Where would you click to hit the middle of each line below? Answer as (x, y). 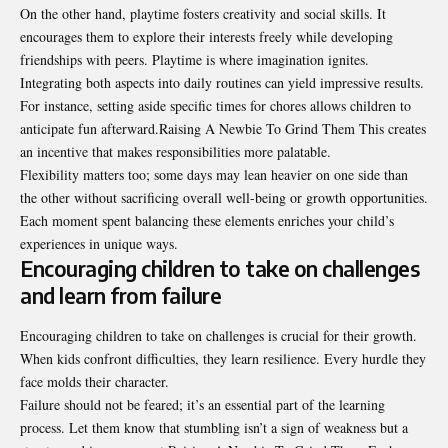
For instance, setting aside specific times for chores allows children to (215, 106)
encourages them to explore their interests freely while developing (206, 37)
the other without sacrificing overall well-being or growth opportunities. (224, 198)
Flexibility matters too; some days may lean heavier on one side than (214, 175)
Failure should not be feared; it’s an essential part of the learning (202, 404)
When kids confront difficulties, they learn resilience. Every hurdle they (223, 358)
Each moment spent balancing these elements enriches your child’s (207, 221)
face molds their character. (94, 381)
